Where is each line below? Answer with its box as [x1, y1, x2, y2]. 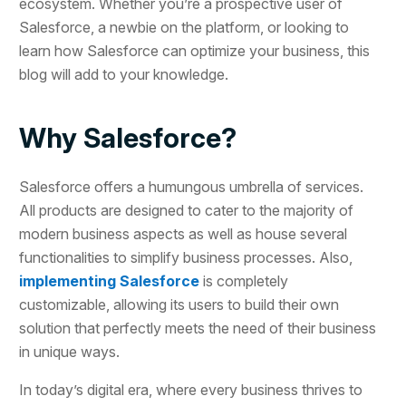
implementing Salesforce [19, 271, 200, 290]
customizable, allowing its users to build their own [19, 295, 340, 314]
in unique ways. [19, 342, 121, 361]
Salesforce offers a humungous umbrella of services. [19, 177, 364, 196]
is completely [199, 271, 289, 290]
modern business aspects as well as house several [19, 224, 348, 243]
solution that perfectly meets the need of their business [19, 318, 377, 337]
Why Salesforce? [19, 121, 237, 154]
